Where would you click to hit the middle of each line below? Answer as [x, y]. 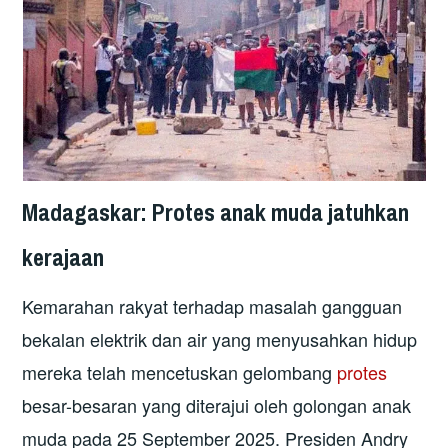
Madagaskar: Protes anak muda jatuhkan [216, 212]
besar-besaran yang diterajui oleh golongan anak [217, 404]
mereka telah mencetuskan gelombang [180, 371]
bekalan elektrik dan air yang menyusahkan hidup [220, 338]
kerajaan [63, 257]
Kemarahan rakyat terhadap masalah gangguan [212, 305]
